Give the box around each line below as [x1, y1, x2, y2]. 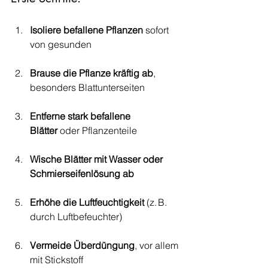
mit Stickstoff [30, 254, 83, 266]
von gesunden [30, 38, 92, 50]
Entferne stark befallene [30, 110, 133, 122]
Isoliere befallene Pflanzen [30, 24, 143, 36]
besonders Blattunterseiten [30, 81, 145, 93]
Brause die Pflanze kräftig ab [30, 67, 153, 79]
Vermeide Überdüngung [30, 239, 135, 251]
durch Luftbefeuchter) [30, 211, 122, 223]
